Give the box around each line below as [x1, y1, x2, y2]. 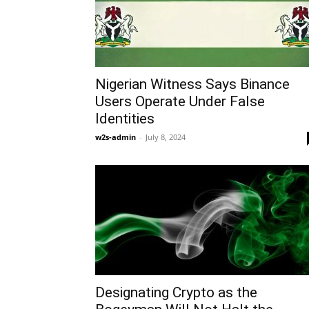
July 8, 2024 [146, 131, 186, 142]
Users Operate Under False [95, 92, 265, 110]
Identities [95, 110, 154, 127]
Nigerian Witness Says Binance [95, 75, 290, 92]
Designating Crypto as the [95, 283, 257, 301]
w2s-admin [95, 131, 136, 142]
